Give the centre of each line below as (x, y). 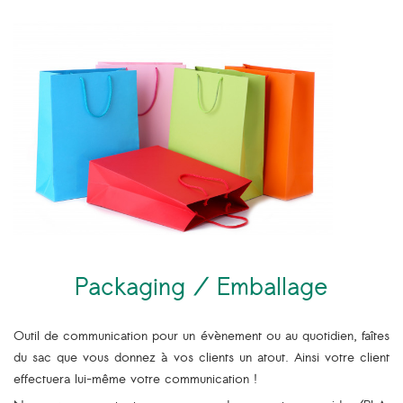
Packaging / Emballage (201, 289)
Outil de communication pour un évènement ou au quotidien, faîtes (201, 336)
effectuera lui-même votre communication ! (135, 380)
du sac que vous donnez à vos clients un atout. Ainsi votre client (201, 358)
